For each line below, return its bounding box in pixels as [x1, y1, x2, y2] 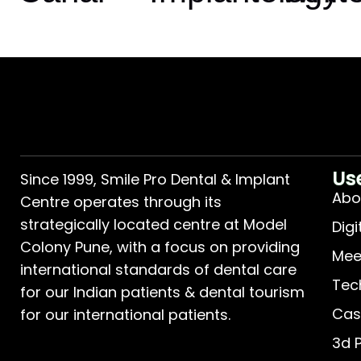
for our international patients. [20, 304, 230, 325]
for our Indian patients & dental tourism [20, 281, 305, 302]
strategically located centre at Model [20, 214, 287, 234]
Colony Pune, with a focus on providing [20, 236, 300, 257]
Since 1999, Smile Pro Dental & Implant [20, 168, 290, 189]
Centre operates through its [20, 191, 222, 212]
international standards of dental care [20, 259, 297, 280]
